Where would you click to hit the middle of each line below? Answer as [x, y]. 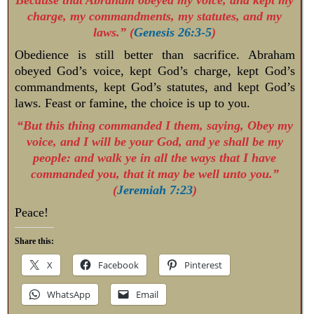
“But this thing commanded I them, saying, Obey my [155, 126]
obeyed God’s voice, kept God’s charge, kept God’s [155, 70]
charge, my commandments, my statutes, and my [155, 16]
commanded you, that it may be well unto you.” [155, 174]
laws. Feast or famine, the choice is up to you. [132, 103]
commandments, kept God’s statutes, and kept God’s [155, 87]
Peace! [31, 213]
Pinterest [203, 265]
